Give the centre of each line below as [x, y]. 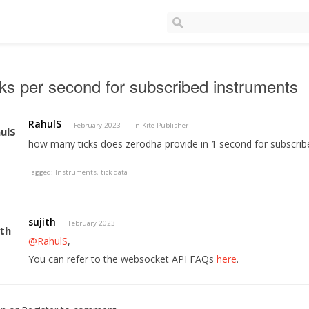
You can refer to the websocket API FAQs [123, 259]
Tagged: [42, 172]
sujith [42, 222]
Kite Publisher [166, 126]
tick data [114, 172]
